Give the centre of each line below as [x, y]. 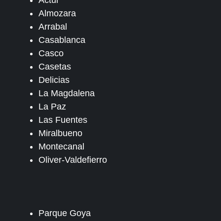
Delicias [54, 80]
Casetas [55, 66]
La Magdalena [67, 93]
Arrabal [53, 26]
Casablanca [62, 40]
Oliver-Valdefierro [73, 160]
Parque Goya [65, 213]
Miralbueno [60, 133]
